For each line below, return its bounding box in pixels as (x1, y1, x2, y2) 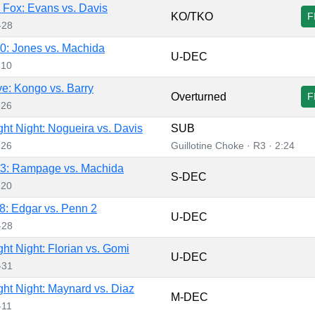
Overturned (171, 90, 226, 103)
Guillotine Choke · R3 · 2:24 (171, 139, 295, 151)
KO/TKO (171, 10, 213, 22)
